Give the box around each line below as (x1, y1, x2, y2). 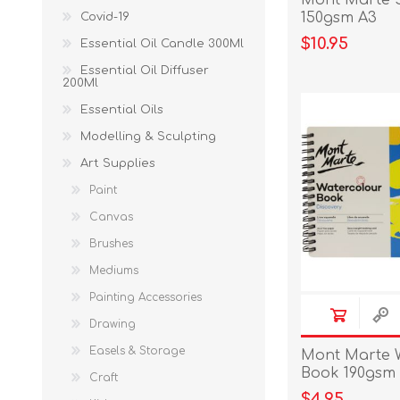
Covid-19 (80, 11, 129, 23)
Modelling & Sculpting (80, 130, 216, 143)
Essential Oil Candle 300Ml (80, 37, 244, 50)
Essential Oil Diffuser (80, 64, 209, 77)
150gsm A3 (301, 10, 377, 27)
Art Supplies (80, 157, 155, 170)
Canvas (89, 211, 133, 223)
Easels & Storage (89, 345, 185, 357)
